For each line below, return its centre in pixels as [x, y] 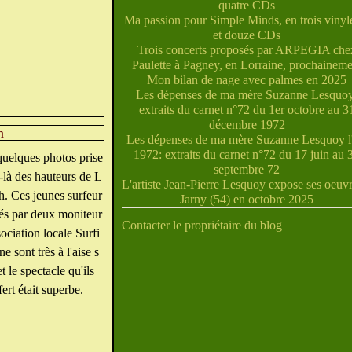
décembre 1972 [247, 125]
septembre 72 [247, 169]
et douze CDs [247, 35]
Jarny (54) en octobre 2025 [247, 199]
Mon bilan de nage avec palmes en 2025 [247, 80]
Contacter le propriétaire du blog [202, 225]
